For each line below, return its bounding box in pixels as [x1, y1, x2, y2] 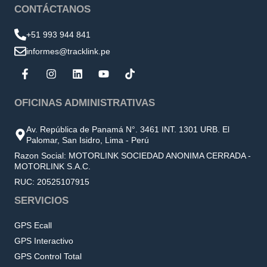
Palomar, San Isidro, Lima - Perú [26, 135, 149, 145]
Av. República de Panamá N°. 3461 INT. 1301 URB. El [26, 124, 229, 134]
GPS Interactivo [14, 235, 73, 246]
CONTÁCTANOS [14, 3, 91, 15]
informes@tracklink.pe [26, 46, 110, 56]
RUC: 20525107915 [14, 176, 89, 187]
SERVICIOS [14, 194, 69, 206]
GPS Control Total [14, 251, 82, 261]
